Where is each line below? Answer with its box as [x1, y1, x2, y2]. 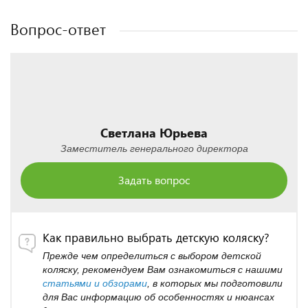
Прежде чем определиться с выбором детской [43, 250, 261, 261]
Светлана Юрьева [100, 124, 208, 141]
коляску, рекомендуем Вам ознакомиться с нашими [43, 264, 283, 275]
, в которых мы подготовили [147, 278, 283, 289]
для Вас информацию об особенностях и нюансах [43, 291, 274, 302]
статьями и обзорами [43, 278, 147, 289]
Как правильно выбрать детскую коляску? [43, 230, 269, 245]
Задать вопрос [118, 173, 190, 187]
